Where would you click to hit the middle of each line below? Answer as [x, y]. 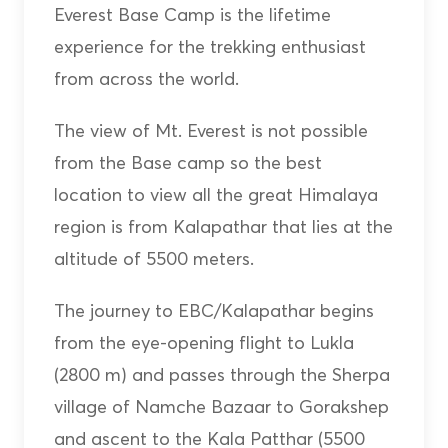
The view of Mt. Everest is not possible [210, 131]
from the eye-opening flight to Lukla [203, 343]
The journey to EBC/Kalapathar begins [213, 311]
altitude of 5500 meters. [153, 259]
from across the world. [146, 79]
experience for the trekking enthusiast [209, 47]
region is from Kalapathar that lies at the [223, 227]
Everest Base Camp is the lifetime [192, 15]
